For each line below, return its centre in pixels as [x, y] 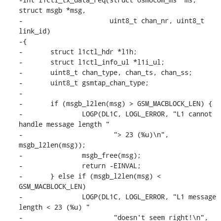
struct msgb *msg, [52, 10]
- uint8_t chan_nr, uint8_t [111, 20]
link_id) [34, 31]
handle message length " [64, 124]
